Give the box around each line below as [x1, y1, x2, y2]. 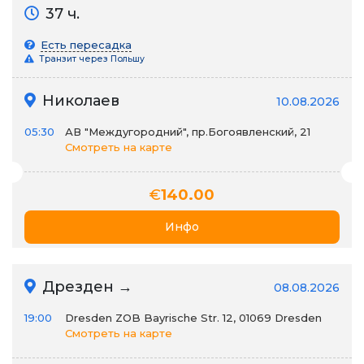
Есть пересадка [41, 38, 132, 51]
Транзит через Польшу [37, 54, 145, 64]
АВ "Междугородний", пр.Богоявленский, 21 [65, 125, 310, 138]
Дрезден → [38, 278, 132, 296]
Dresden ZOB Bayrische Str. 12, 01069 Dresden [65, 311, 322, 324]
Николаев [38, 92, 119, 110]
